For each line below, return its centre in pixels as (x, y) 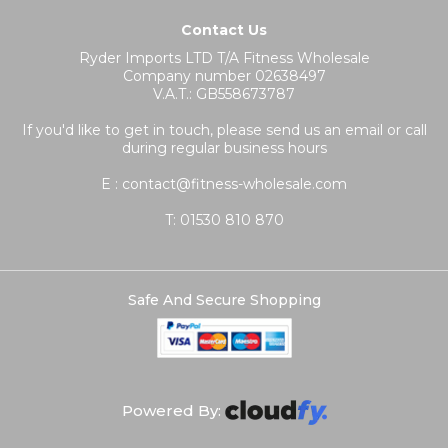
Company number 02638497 (224, 76)
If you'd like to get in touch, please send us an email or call (224, 130)
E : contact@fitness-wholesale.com (224, 184)
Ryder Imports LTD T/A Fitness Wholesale (224, 58)
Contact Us (224, 30)
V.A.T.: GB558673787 (224, 94)
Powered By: (173, 411)
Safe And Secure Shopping (224, 300)
